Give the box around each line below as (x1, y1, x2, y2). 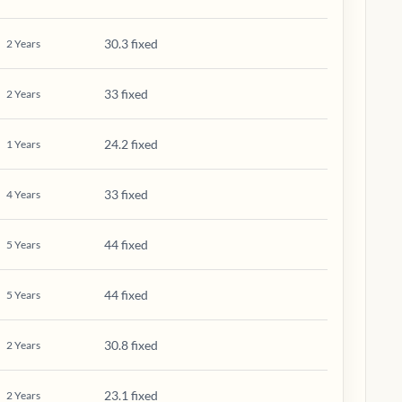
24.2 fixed (104, 136, 158, 152)
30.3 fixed (104, 36, 158, 51)
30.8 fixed (104, 337, 158, 353)
